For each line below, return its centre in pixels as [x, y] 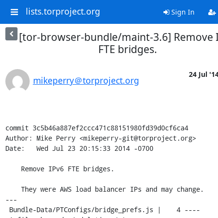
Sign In [182, 12]
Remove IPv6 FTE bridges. [13, 169]
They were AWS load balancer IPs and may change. [13, 189]
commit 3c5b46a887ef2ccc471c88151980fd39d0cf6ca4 [97, 128]
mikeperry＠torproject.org [86, 80]
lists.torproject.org [63, 11]
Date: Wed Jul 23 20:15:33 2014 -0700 [79, 148]
